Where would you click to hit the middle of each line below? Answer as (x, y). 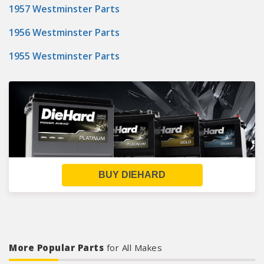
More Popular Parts (58, 247)
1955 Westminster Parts (64, 56)
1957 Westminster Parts (64, 9)
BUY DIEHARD (132, 175)
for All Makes (134, 247)
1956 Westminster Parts (64, 32)
